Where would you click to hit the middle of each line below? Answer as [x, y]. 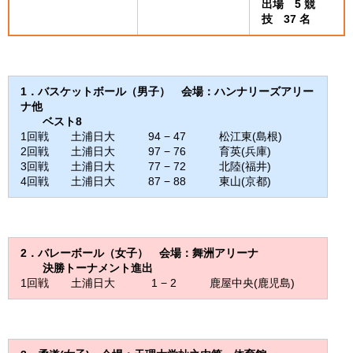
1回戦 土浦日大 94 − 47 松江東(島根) [151, 136]
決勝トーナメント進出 [98, 268]
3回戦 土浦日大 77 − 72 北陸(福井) [146, 166]
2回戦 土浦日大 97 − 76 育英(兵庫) [146, 151]
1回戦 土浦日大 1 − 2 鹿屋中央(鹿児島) [158, 283]
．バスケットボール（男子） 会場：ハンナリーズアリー [170, 91]
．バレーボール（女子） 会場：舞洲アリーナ [143, 253]
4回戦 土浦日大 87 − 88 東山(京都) [146, 181]
